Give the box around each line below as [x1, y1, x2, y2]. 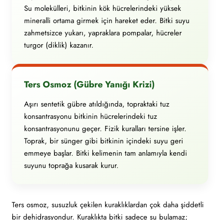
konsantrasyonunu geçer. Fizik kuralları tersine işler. [24, 123, 187, 134]
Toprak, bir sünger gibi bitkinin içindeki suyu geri [24, 136, 183, 146]
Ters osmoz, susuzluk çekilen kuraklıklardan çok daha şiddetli [12, 199, 204, 210]
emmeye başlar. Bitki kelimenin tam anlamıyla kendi [24, 148, 187, 159]
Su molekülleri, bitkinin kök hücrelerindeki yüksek [24, 3, 181, 14]
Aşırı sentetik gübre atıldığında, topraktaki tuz [24, 99, 169, 110]
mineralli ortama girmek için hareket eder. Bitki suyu [24, 15, 190, 26]
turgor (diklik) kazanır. [24, 40, 94, 51]
